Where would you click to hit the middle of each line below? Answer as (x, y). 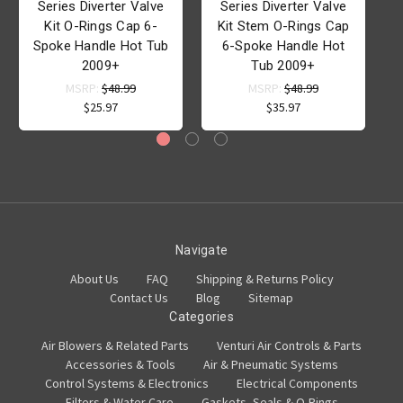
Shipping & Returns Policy (264, 279)
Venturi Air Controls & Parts (289, 346)
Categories (201, 317)
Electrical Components (297, 384)
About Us (94, 279)
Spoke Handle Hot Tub (101, 46)
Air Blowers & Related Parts (115, 346)
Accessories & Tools (120, 365)
